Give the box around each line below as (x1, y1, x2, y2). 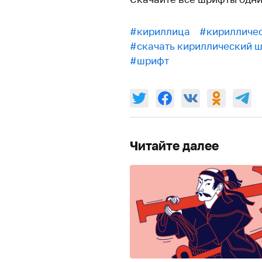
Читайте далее (130, 138, 219, 154)
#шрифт (130, 54, 169, 67)
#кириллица (130, 25, 190, 38)
